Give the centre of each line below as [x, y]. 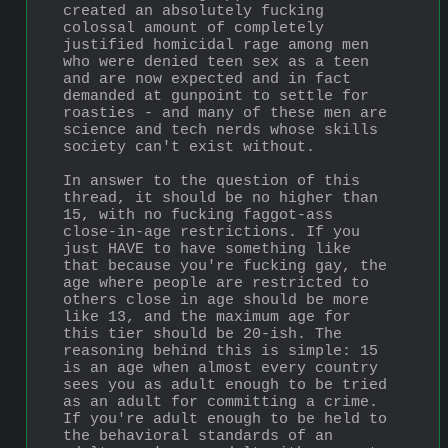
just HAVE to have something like [207, 249]
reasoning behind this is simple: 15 [220, 351]
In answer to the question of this [211, 181]
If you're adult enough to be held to [225, 419]
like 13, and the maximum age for [207, 317]
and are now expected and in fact [207, 79]
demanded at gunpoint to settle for [216, 96]
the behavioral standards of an [198, 436]
